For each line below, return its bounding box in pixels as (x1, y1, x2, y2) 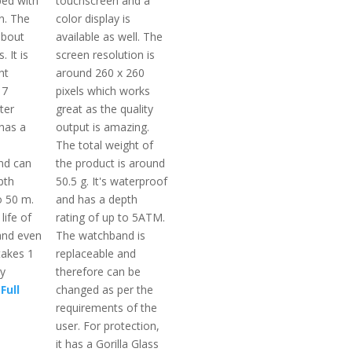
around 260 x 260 (56, 64, 145, 80)
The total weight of (56, 137, 154, 152)
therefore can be (56, 263, 141, 279)
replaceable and (56, 245, 137, 261)
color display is (56, 10, 131, 26)
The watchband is (56, 227, 146, 243)
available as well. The (56, 28, 163, 44)
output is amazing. (56, 119, 150, 134)
